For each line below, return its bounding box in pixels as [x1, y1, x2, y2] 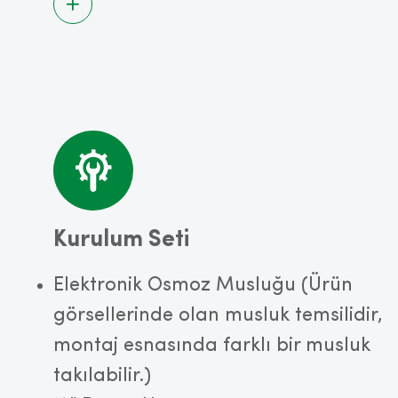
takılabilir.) [53, 366, 151, 386]
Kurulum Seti [53, 228, 189, 252]
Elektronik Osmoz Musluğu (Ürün [53, 275, 353, 295]
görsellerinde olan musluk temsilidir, [53, 306, 383, 325]
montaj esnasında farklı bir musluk [53, 336, 370, 355]
